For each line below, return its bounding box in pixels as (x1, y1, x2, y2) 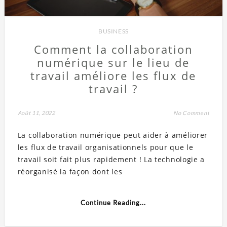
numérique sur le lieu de (37, 54, 190, 70)
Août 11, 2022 (17, 109, 55, 116)
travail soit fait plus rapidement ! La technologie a (17, 154, 205, 164)
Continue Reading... (81, 198, 146, 207)
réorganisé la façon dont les (17, 166, 123, 176)
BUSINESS (98, 27, 129, 35)
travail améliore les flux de (30, 67, 197, 83)
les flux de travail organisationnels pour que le (17, 142, 194, 152)
